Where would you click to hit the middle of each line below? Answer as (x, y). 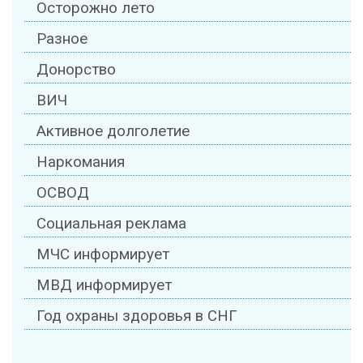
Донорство (76, 70)
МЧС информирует (103, 255)
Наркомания (81, 162)
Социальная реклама (111, 224)
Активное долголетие (113, 132)
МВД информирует (104, 286)
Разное (62, 39)
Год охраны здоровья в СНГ (137, 316)
